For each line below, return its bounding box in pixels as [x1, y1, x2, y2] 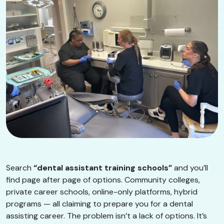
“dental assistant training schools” [33, 162, 172, 173]
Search [6, 162, 33, 173]
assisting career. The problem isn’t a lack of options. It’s [6, 210, 207, 221]
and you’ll [172, 162, 208, 173]
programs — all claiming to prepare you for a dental [6, 198, 193, 209]
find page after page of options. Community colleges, [6, 174, 200, 185]
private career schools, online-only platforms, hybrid [6, 186, 197, 197]
